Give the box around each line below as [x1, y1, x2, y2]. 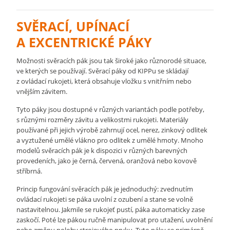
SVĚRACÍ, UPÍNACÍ [16, 17, 130, 35]
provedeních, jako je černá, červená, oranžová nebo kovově [16, 156, 197, 165]
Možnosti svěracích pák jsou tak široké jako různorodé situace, [16, 56, 207, 65]
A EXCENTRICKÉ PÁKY [16, 33, 152, 51]
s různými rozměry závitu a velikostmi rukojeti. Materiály [16, 115, 189, 124]
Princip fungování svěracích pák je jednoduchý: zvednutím [16, 184, 194, 194]
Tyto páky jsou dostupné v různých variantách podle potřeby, [16, 105, 205, 114]
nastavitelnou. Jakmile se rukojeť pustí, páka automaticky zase [16, 205, 205, 214]
